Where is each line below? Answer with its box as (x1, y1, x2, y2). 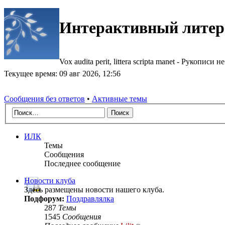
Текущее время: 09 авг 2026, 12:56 (4, 69, 121, 78)
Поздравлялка (66, 194, 114, 203)
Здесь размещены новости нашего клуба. (24, 185, 164, 194)
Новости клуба (24, 176, 75, 185)
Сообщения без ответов (4, 94, 85, 103)
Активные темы (92, 94, 147, 103)
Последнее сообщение (44, 159, 121, 168)
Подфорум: (24, 194, 66, 203)
